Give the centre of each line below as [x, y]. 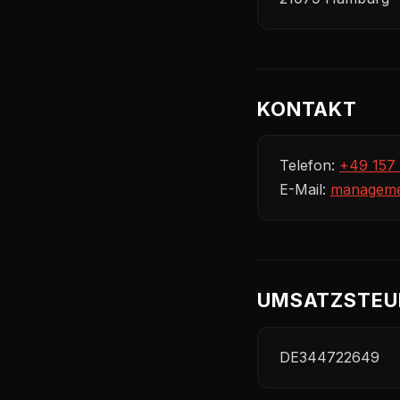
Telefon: [309, 166]
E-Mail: [305, 190]
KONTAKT [308, 108]
